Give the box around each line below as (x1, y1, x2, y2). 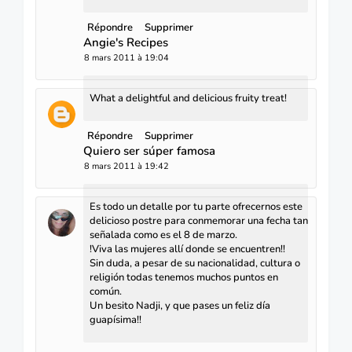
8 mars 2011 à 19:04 (84, 51, 169, 64)
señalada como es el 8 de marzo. (90, 227, 237, 242)
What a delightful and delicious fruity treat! (90, 90, 287, 105)
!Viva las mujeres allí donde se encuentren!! (90, 241, 285, 256)
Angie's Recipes (83, 34, 168, 50)
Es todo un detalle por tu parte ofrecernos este (90, 199, 302, 214)
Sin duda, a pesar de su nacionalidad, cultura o (90, 255, 300, 270)
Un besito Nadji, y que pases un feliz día (90, 298, 270, 313)
